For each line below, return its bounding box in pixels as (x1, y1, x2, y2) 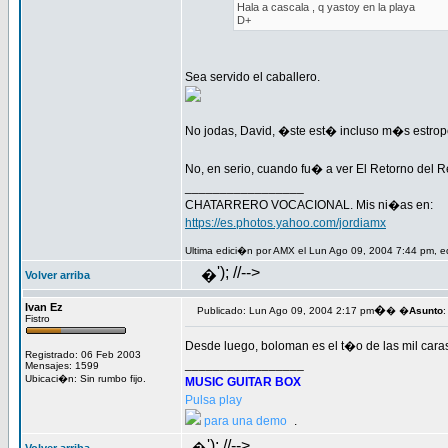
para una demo (201, 414, 290, 428)
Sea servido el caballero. (185, 70, 320, 84)
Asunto (409, 305, 443, 316)
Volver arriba (25, 269, 90, 281)
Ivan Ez (25, 301, 63, 313)
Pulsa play (185, 393, 242, 407)
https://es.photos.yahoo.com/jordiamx (185, 216, 386, 230)
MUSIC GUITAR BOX (185, 375, 301, 389)
